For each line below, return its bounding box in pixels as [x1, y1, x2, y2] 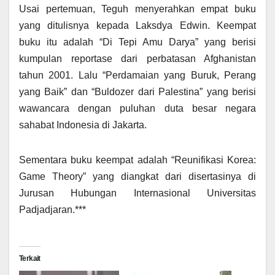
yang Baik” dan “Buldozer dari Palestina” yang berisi [19, 86, 256, 97]
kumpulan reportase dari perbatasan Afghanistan [19, 53, 256, 64]
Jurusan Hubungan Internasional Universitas [19, 187, 256, 198]
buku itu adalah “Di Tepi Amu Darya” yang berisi [19, 36, 256, 47]
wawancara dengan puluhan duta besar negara [19, 103, 256, 114]
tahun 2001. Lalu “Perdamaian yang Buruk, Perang [19, 69, 256, 80]
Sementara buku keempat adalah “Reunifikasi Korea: [19, 154, 256, 165]
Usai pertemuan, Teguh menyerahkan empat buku [19, 3, 256, 14]
